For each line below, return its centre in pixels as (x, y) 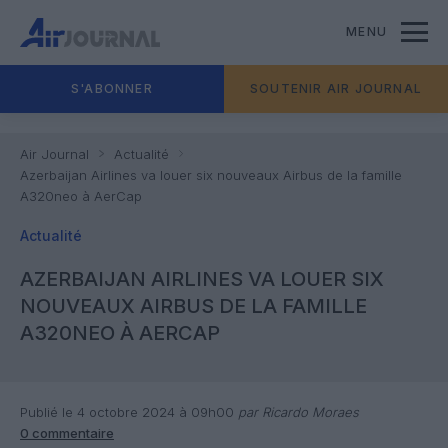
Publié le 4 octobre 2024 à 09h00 (127, 412)
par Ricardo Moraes (296, 412)
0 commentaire (67, 433)
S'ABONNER (112, 88)
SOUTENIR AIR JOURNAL (336, 88)
